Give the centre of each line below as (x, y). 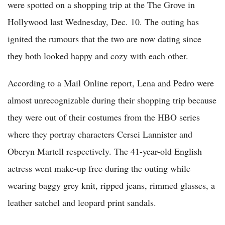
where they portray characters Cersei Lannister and (100, 134)
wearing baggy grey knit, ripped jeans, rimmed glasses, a (111, 185)
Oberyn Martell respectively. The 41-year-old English (105, 151)
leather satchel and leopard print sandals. (82, 202)
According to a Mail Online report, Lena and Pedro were (111, 83)
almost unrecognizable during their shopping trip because (112, 100)
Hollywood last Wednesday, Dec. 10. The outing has (103, 21)
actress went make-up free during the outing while (99, 168)
